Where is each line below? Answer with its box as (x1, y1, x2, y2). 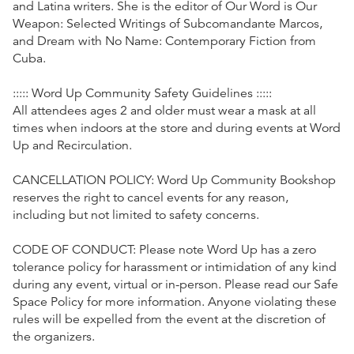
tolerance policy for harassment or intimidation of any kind (13, 258, 337, 275)
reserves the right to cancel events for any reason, (13, 189, 288, 205)
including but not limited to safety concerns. (13, 206, 259, 223)
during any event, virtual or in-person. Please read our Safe (13, 276, 338, 292)
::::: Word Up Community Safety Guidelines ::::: (13, 85, 272, 101)
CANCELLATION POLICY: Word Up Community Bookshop (13, 171, 336, 188)
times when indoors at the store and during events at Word (13, 119, 341, 136)
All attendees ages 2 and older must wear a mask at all (13, 102, 316, 119)
